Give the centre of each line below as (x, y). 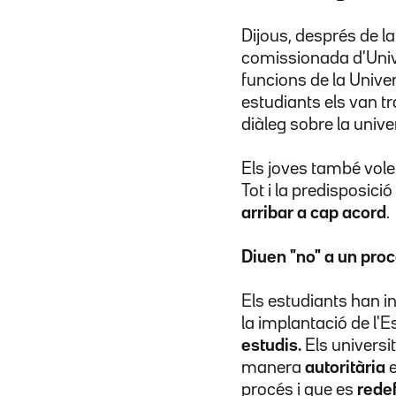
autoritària (347, 368)
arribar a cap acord (314, 213)
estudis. (273, 346)
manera (273, 368)
